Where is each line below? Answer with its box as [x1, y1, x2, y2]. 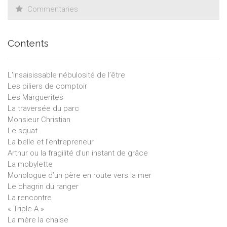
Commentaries [25, 5, 78, 14]
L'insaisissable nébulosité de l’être [8, 70, 127, 80]
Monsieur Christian [8, 115, 72, 125]
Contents [8, 37, 49, 49]
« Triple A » [8, 204, 46, 214]
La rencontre [8, 193, 54, 203]
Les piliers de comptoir [8, 82, 89, 91]
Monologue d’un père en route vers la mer [8, 171, 154, 180]
